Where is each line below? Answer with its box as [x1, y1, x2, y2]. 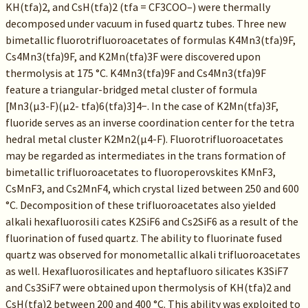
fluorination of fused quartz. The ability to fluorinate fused [5, 231, 282, 245]
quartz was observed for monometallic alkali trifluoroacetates [5, 247, 300, 261]
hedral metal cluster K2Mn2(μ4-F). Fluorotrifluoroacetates [5, 132, 283, 146]
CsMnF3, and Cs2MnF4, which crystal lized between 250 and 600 [5, 181, 299, 195]
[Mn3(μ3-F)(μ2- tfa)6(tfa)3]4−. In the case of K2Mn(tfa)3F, [5, 99, 278, 113]
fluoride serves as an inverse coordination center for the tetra [5, 115, 294, 129]
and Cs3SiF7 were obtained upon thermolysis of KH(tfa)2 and [5, 280, 291, 294]
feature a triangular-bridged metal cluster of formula [5, 82, 257, 96]
